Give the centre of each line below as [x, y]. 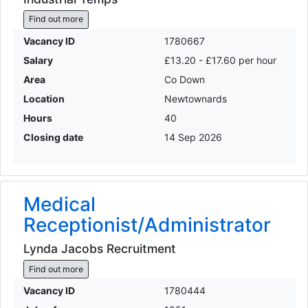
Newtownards [196, 98]
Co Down [185, 79]
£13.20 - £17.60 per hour [220, 60]
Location [44, 98]
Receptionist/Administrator [147, 224]
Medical [59, 204]
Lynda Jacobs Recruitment [99, 249]
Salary [38, 60]
